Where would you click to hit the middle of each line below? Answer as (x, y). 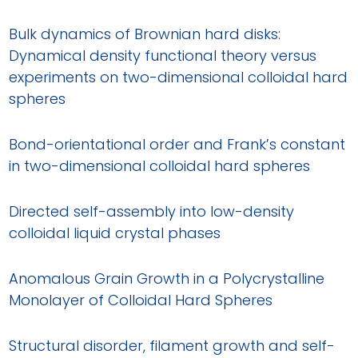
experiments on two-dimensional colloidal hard (179, 77)
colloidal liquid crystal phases (115, 233)
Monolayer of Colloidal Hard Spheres (141, 300)
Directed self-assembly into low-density (152, 211)
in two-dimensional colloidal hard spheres (160, 165)
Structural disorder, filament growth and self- (172, 345)
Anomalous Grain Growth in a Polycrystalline (167, 278)
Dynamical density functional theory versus (163, 55)
